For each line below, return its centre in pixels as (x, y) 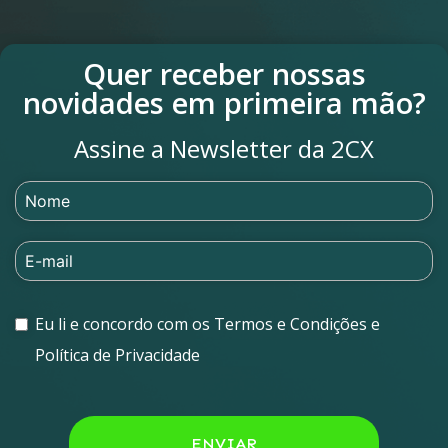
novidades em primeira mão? (224, 103)
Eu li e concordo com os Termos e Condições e (207, 324)
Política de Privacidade (117, 355)
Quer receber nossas (224, 74)
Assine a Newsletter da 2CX (224, 149)
